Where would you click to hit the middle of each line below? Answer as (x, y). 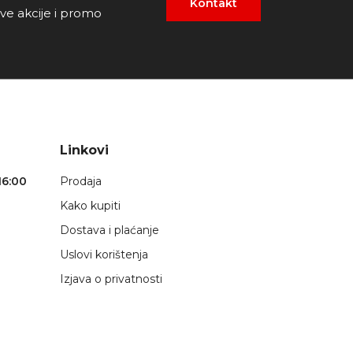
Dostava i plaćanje (110, 230)
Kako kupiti (90, 205)
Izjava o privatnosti (111, 279)
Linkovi (84, 150)
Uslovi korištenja (104, 254)
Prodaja (81, 181)
